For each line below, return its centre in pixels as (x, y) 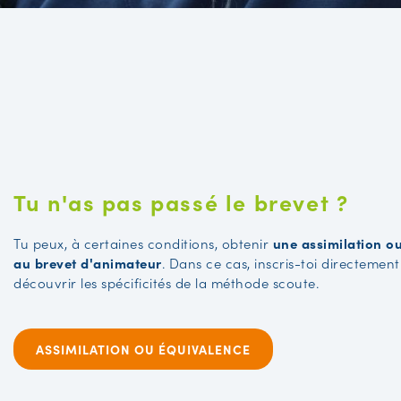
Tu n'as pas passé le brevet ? (181, 202)
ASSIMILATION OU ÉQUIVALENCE (143, 350)
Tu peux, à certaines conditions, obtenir (143, 243)
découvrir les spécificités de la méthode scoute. (166, 283)
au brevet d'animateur (88, 263)
